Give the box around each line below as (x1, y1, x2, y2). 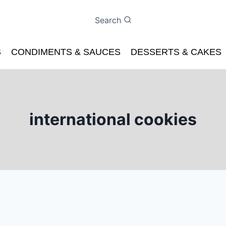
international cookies (29, 109, 197, 130)
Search (94, 15, 121, 25)
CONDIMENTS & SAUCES (11, 47, 121, 58)
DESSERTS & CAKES (131, 47, 221, 58)
